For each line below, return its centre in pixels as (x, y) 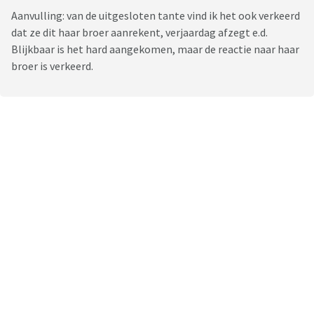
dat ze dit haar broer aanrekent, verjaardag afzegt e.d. (139, 33)
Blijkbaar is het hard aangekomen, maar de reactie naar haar (155, 49)
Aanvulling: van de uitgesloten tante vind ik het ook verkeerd (156, 16)
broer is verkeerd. (52, 66)
